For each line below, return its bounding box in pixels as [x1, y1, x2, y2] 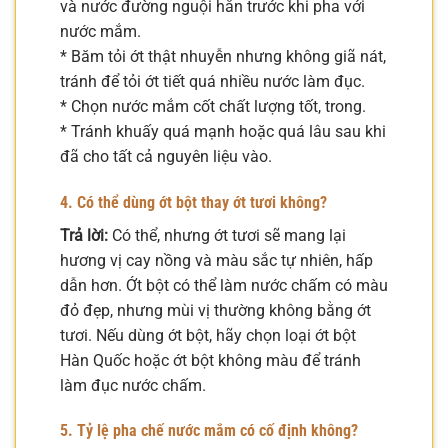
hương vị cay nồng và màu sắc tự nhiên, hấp [60, 250, 373, 270]
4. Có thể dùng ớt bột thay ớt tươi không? [60, 192, 327, 212]
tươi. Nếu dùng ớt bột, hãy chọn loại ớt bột [60, 325, 356, 345]
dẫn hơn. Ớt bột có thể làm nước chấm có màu [60, 275, 388, 295]
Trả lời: [60, 225, 108, 245]
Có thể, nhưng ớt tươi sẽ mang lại [108, 225, 346, 245]
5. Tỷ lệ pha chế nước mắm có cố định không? [60, 421, 358, 441]
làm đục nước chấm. [60, 375, 206, 395]
